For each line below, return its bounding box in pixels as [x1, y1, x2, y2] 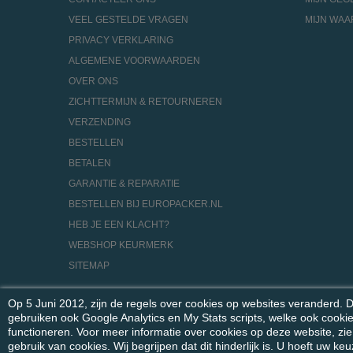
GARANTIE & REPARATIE [69, 178, 180, 189]
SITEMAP [69, 260, 110, 271]
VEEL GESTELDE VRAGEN [69, 14, 188, 25]
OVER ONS [69, 76, 118, 87]
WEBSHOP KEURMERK [69, 240, 173, 251]
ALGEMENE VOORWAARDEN [69, 55, 200, 66]
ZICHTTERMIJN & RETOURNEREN [69, 96, 222, 107]
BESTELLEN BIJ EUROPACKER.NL [69, 199, 223, 210]
